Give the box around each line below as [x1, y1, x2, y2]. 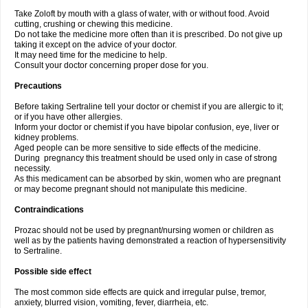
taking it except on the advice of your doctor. [14, 40, 177, 49]
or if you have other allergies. [14, 112, 122, 122]
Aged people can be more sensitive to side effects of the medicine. [14, 143, 261, 153]
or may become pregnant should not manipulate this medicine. [14, 184, 247, 194]
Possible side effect [14, 267, 91, 276]
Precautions [14, 81, 62, 91]
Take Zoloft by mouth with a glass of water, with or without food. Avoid [14, 9, 269, 19]
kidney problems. [14, 133, 78, 142]
